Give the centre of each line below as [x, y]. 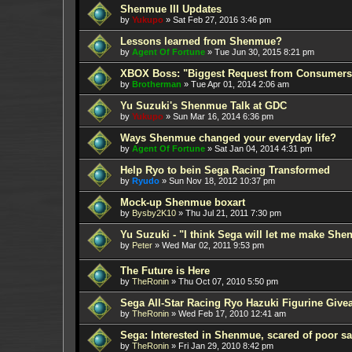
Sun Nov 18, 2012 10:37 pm [222, 180]
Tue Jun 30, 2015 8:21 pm [264, 51]
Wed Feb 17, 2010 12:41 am [232, 314]
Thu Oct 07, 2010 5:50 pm [228, 282]
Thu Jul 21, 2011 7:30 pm [233, 213]
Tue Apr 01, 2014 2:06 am [240, 84]
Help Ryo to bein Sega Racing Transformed [225, 170]
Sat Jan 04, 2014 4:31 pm [263, 148]
